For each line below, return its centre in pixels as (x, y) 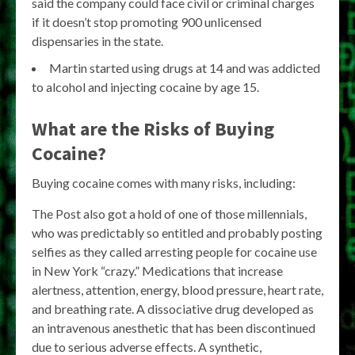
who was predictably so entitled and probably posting (177, 232)
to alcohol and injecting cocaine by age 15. (145, 86)
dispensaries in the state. (97, 40)
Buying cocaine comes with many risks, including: (164, 182)
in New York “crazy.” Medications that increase (157, 270)
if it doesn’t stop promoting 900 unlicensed (147, 21)
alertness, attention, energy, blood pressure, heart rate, (177, 289)
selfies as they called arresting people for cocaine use (174, 251)
